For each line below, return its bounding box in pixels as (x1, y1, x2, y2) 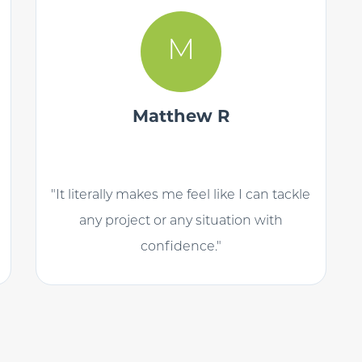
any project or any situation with (78, 215, 283, 228)
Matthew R (132, 109, 229, 126)
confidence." (140, 241, 221, 254)
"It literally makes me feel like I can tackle (51, 189, 311, 202)
